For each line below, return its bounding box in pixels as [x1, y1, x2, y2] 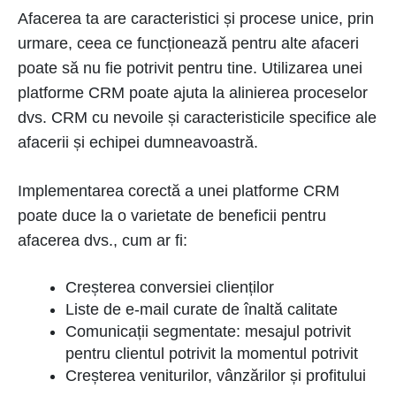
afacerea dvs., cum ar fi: [18, 232, 187, 250]
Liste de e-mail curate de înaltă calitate [65, 301, 338, 319]
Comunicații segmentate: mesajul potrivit [65, 323, 351, 341]
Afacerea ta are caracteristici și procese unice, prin [18, 10, 374, 28]
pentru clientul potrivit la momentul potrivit [65, 345, 358, 363]
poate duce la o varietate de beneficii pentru [18, 207, 326, 225]
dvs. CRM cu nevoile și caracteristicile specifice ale [18, 109, 377, 127]
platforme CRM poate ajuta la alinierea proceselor [18, 84, 368, 103]
